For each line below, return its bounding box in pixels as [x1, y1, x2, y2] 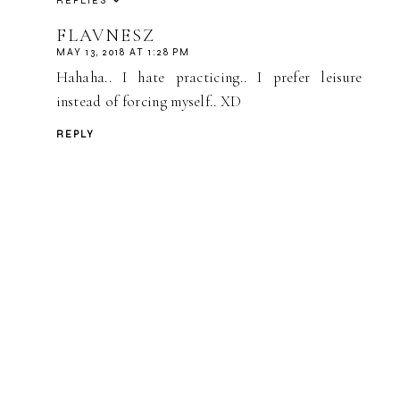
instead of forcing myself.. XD [55, 92, 242, 112]
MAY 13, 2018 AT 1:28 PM [55, 46, 190, 59]
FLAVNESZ [55, 25, 155, 47]
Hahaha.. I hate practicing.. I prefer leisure [55, 68, 362, 87]
